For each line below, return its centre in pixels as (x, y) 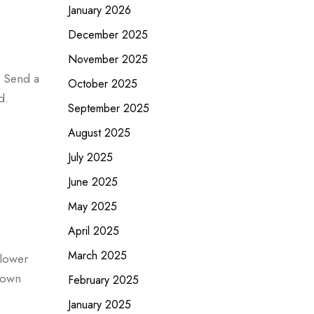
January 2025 (99, 305)
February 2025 (103, 280)
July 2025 (90, 157)
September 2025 (108, 108)
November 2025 (108, 59)
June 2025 (93, 182)
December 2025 (108, 35)
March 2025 (97, 255)
